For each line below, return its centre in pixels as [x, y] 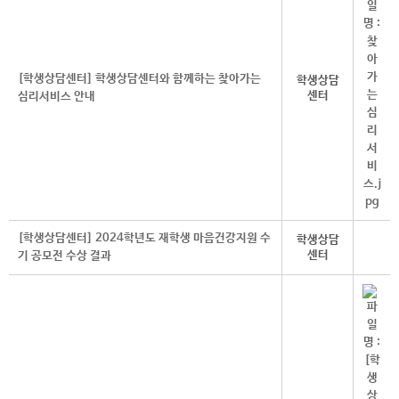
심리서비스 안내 [57, 97]
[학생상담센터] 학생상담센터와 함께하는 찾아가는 [139, 79]
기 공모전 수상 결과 [65, 256]
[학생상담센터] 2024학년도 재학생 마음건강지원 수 [144, 238]
